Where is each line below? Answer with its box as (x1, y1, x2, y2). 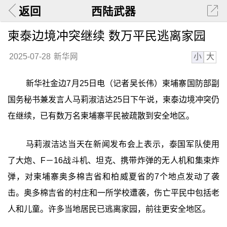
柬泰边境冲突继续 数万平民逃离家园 (7, 28, 206, 43)
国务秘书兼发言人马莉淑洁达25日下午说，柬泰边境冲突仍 (7, 95, 220, 104)
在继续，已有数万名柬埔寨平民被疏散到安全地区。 (7, 111, 194, 121)
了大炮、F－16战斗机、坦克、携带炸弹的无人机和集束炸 (7, 156, 220, 165)
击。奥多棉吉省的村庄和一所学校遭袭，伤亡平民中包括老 (7, 188, 220, 197)
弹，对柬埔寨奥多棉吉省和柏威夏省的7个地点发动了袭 (7, 172, 220, 181)
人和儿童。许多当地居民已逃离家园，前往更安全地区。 (7, 204, 210, 213)
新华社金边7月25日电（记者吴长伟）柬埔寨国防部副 (25, 79, 220, 88)
